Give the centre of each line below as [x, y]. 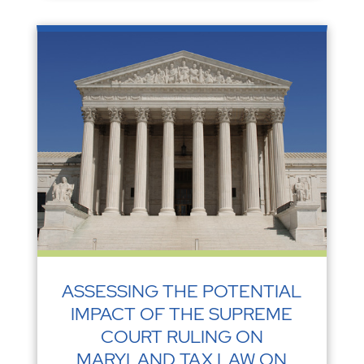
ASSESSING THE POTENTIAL [182, 291]
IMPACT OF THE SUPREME [182, 314]
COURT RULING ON [182, 336]
